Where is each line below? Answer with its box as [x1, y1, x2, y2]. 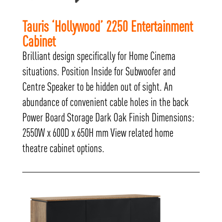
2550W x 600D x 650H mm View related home [22, 126, 173, 139]
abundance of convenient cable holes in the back [22, 95, 189, 109]
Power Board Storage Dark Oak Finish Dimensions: [22, 111, 194, 124]
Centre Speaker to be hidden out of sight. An [22, 80, 173, 93]
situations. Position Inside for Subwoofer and [22, 64, 175, 78]
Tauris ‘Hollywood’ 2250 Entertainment [22, 17, 193, 35]
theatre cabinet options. [22, 141, 105, 155]
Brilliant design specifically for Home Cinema [22, 49, 175, 62]
